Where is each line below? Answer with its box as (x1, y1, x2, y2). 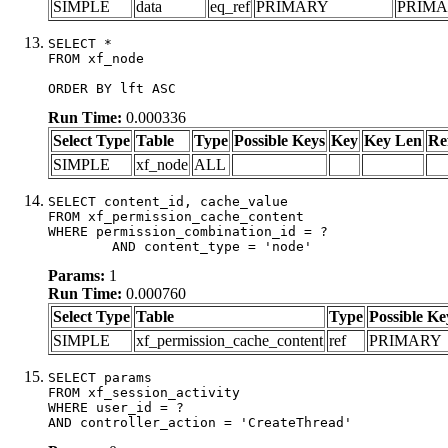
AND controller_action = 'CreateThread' (48, 414, 352, 430)
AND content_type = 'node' (112, 238, 312, 254)
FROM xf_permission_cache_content (48, 208, 304, 224)
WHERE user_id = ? (48, 399, 184, 415)
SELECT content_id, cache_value (48, 193, 288, 209)
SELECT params (48, 369, 152, 385)
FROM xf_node (48, 50, 144, 66)
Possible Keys (234, 131, 325, 149)
